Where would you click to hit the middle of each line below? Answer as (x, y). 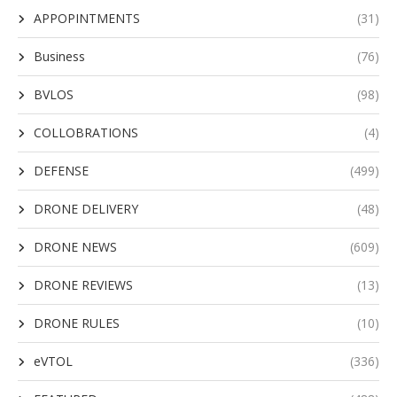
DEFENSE (61, 171)
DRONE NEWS (75, 247)
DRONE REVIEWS (83, 285)
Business (59, 57)
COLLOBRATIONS (86, 133)
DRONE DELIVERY (86, 209)
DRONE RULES (77, 323)
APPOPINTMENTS (87, 19)
